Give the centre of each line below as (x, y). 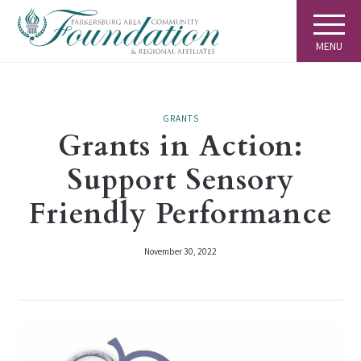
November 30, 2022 (180, 253)
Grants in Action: (180, 146)
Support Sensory (180, 180)
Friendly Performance (180, 214)
